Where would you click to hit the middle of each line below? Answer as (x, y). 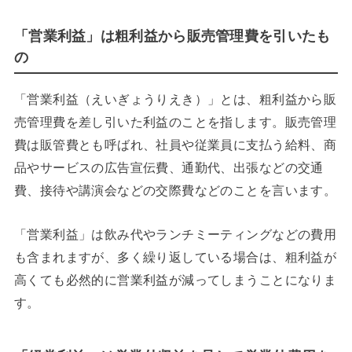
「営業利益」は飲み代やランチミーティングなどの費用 (175, 234)
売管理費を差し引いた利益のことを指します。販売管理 (175, 122)
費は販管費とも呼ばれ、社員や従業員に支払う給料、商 (175, 145)
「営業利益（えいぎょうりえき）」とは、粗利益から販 (175, 99)
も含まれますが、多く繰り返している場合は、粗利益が (175, 257)
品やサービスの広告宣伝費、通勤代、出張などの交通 (169, 168)
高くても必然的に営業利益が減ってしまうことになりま (175, 279)
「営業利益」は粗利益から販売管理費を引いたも (172, 37)
